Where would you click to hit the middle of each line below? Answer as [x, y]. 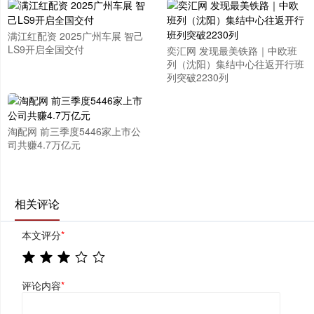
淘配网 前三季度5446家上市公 [74, 131]
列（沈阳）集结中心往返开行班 [235, 64]
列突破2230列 [197, 77]
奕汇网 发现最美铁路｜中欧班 [232, 50]
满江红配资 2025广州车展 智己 [76, 36]
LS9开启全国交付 [46, 49]
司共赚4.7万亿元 [44, 144]
